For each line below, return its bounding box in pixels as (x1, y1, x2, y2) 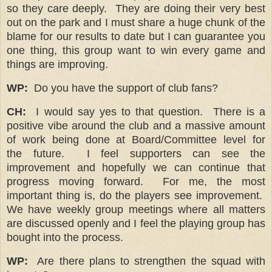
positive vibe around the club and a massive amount (7, 120, 265, 132)
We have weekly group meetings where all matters (7, 203, 265, 216)
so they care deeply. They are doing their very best (7, 2, 265, 15)
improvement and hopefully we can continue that (7, 161, 265, 174)
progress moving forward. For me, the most (7, 175, 265, 188)
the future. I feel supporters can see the (7, 148, 265, 160)
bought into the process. (7, 231, 123, 244)
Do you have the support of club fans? (34, 82, 218, 95)
